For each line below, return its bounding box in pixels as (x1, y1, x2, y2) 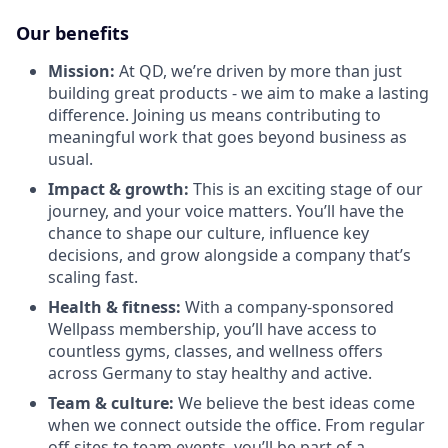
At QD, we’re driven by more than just (115, 59, 402, 82)
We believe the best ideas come (174, 391, 415, 414)
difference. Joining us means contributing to (48, 103, 381, 126)
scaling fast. (48, 265, 138, 288)
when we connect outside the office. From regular (48, 413, 425, 436)
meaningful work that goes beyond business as (48, 125, 407, 148)
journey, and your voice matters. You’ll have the (48, 199, 404, 222)
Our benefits (16, 20, 129, 45)
